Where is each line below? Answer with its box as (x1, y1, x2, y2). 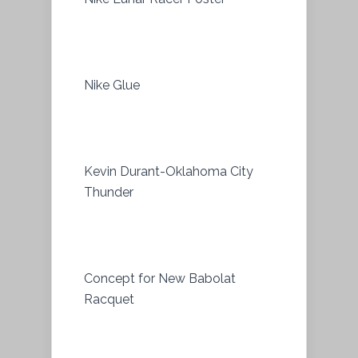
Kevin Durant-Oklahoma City (84, 163, 253, 179)
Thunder (84, 184, 133, 200)
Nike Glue (84, 77, 140, 93)
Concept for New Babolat (84, 270, 236, 286)
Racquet (84, 291, 134, 307)
